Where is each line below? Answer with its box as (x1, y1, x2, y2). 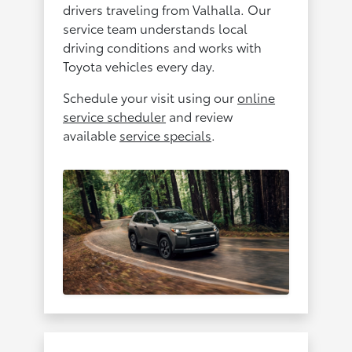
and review (166, 106, 233, 125)
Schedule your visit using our (63, 87, 238, 106)
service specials (119, 125, 212, 144)
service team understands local (63, 18, 248, 37)
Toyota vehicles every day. (63, 56, 216, 75)
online (237, 87, 276, 106)
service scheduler (63, 106, 167, 125)
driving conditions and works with (63, 37, 262, 56)
